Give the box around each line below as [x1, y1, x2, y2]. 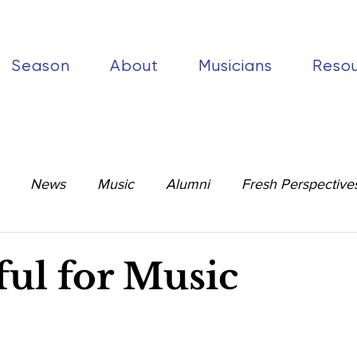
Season [11, 57, 71, 75]
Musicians [198, 57, 273, 75]
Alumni [166, 176, 210, 192]
